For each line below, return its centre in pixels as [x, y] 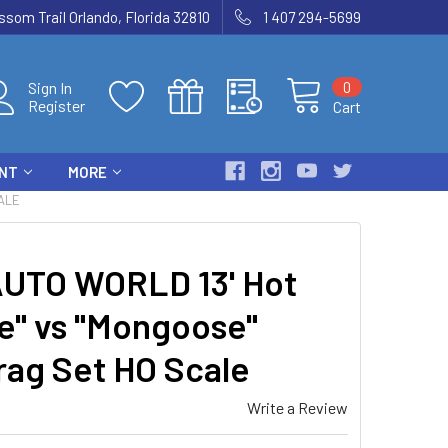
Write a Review [297, 407]
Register [56, 105]
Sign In [50, 87]
